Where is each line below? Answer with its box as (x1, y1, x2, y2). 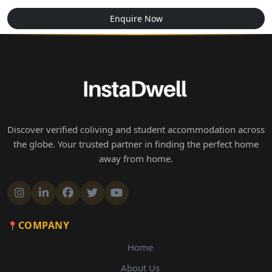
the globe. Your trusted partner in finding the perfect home (13, 138, 259, 150)
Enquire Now (109, 13, 163, 24)
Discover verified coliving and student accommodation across (7, 123, 265, 135)
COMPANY (18, 219, 69, 232)
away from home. (99, 152, 173, 165)
